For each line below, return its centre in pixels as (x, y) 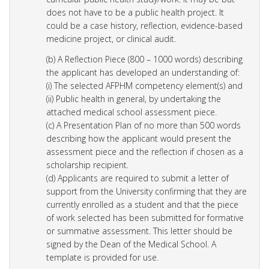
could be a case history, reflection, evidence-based (144, 25)
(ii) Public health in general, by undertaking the (134, 98)
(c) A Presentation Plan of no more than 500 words (144, 125)
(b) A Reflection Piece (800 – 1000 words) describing (144, 59)
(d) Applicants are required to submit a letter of (138, 178)
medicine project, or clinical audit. (111, 38)
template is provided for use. (102, 257)
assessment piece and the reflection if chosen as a (145, 151)
